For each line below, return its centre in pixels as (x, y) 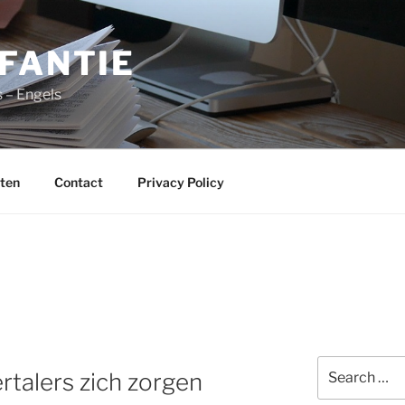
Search (338, 364)
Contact (78, 182)
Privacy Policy (180, 182)
